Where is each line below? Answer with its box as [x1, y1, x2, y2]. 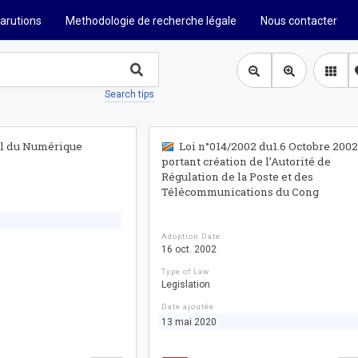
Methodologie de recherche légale [66, 14, 237, 27]
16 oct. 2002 [161, 244, 217, 255]
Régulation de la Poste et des [161, 169, 314, 184]
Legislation [161, 279, 211, 290]
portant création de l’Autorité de [161, 154, 332, 169]
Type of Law [161, 267, 210, 276]
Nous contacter [261, 14, 337, 27]
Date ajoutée [161, 302, 214, 311]
